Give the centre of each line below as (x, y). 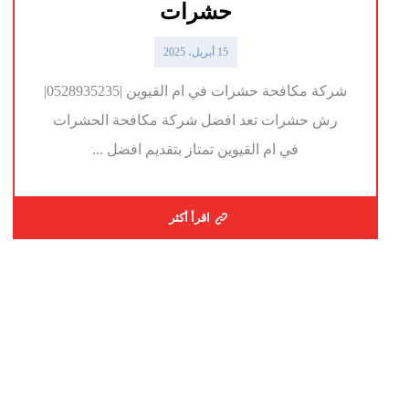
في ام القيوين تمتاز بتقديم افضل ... (196, 150)
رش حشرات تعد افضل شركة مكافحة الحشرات (196, 121)
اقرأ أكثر (189, 218)
